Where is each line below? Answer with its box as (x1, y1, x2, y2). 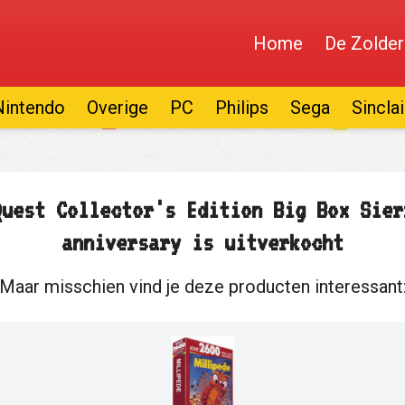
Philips (215, 97, 268, 118)
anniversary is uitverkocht (61, 229, 344, 256)
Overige (87, 97, 148, 118)
